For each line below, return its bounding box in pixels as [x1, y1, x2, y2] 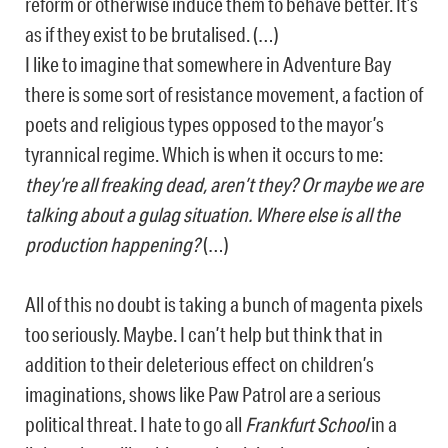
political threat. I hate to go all [25, 412, 245, 437]
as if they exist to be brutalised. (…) [25, 22, 279, 47]
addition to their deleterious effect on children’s [25, 352, 374, 377]
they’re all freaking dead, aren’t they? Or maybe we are [25, 172, 423, 197]
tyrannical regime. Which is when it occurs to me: [25, 142, 383, 167]
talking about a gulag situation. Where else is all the [25, 202, 400, 227]
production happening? [25, 232, 203, 257]
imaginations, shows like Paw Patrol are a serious [25, 382, 381, 407]
